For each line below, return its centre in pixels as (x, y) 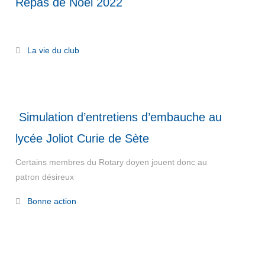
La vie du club (53, 50)
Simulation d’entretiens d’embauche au (118, 117)
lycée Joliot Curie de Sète (82, 138)
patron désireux (46, 177)
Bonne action (51, 201)
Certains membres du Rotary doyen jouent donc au (111, 162)
